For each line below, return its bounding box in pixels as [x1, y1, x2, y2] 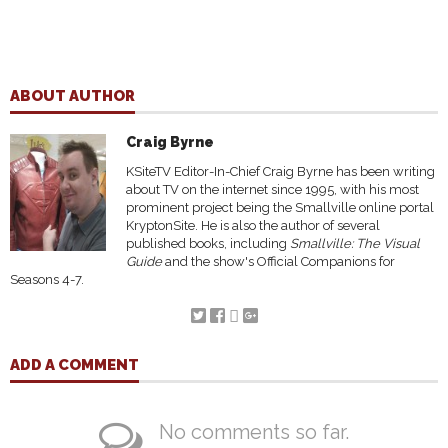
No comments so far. [159, 419, 349, 444]
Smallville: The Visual [290, 235, 420, 251]
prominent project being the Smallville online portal [126, 199, 434, 215]
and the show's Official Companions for [162, 253, 395, 269]
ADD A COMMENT [10, 355, 139, 374]
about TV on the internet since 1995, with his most [126, 181, 419, 197]
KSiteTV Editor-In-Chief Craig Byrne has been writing [126, 163, 435, 179]
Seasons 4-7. [10, 271, 84, 287]
